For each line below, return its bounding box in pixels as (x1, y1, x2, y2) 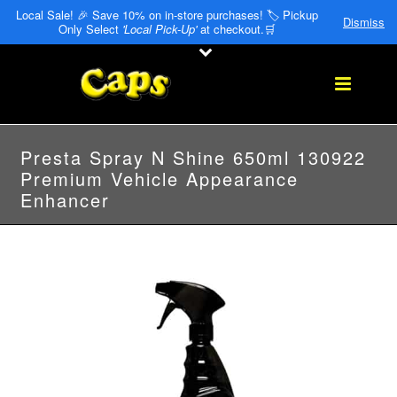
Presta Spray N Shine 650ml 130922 (20, 144, 366, 170)
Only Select (58, 20, 122, 37)
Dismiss (343, 13, 385, 30)
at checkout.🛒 (196, 20, 276, 37)
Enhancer (20, 187, 110, 213)
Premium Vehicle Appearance (20, 166, 299, 191)
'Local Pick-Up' (121, 20, 197, 37)
